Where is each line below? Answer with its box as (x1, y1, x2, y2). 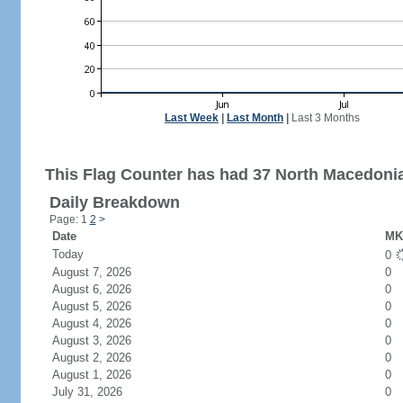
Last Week (165, 112, 219, 124)
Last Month (227, 112, 283, 124)
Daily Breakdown (49, 193, 180, 211)
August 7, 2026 (51, 265, 153, 279)
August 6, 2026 (51, 282, 153, 296)
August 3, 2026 (51, 334, 153, 347)
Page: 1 (49, 213, 90, 226)
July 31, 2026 (51, 385, 144, 399)
